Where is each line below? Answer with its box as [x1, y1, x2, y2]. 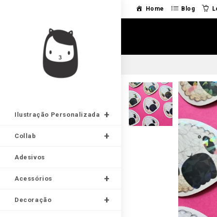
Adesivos [15, 154, 45, 161]
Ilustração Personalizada [15, 111, 100, 118]
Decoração [15, 196, 52, 203]
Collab [15, 132, 36, 139]
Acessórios [15, 175, 52, 182]
